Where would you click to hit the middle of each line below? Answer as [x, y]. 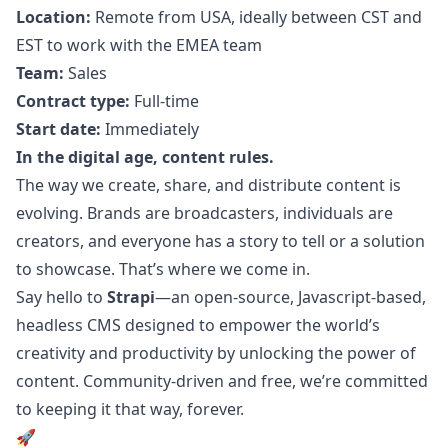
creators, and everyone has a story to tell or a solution [220, 241]
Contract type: [73, 101]
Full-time [164, 101]
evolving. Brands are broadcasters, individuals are [204, 213]
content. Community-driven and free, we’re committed [222, 381]
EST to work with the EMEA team [139, 45]
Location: [53, 17]
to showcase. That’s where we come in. [163, 269]
